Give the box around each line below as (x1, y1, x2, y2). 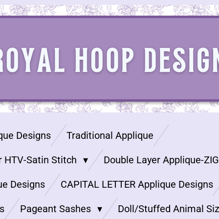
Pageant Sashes (20, 203, 93, 215)
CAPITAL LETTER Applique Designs (61, 178, 213, 190)
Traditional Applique (66, 130, 153, 141)
